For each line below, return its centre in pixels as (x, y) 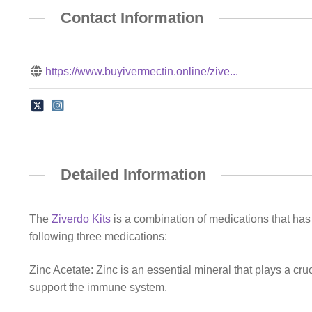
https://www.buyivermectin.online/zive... (142, 71)
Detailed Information (133, 174)
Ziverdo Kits (81, 219)
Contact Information (132, 18)
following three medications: (98, 237)
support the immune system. (98, 288)
